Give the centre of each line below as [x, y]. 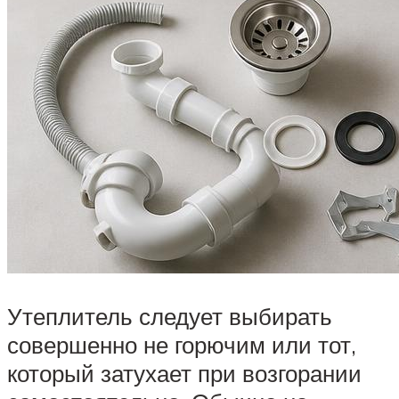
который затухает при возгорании [184, 373]
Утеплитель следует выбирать [170, 316]
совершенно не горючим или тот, [182, 344]
